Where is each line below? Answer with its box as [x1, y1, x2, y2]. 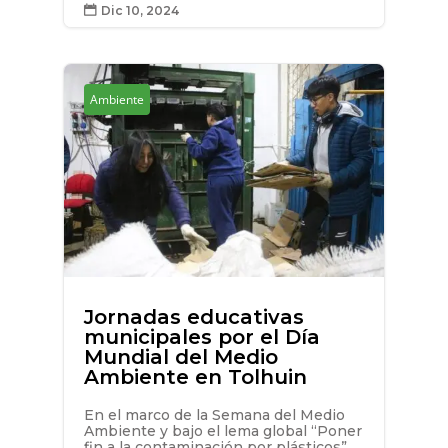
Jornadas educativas [83, 305, 304, 330]
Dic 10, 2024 [100, 2, 179, 18]
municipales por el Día [83, 325, 320, 350]
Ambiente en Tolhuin [83, 365, 307, 390]
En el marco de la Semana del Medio [83, 406, 345, 425]
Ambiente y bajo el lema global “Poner [83, 422, 362, 441]
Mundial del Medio [83, 345, 278, 370]
